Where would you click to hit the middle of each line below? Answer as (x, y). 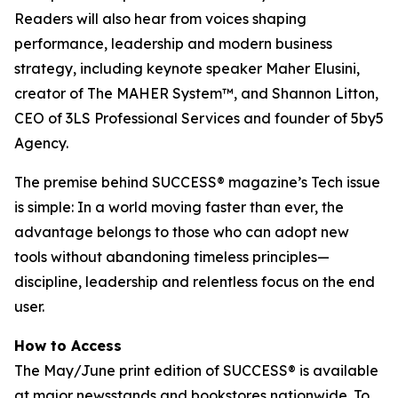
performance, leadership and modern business (173, 44)
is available (337, 370)
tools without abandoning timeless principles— (172, 257)
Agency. (41, 143)
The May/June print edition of (119, 370)
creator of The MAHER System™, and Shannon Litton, (196, 93)
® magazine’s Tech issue (298, 182)
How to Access (68, 346)
